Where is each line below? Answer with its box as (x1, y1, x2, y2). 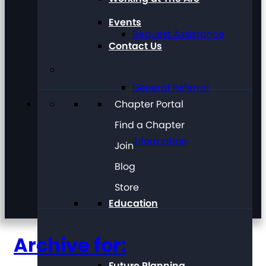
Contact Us (109, 39, 162, 53)
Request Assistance (132, 27, 224, 41)
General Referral (132, 81, 209, 94)
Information (132, 134, 187, 148)
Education (109, 197, 158, 210)
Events (109, 15, 141, 29)
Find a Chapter (115, 118, 185, 132)
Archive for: (14, 232, 126, 259)
